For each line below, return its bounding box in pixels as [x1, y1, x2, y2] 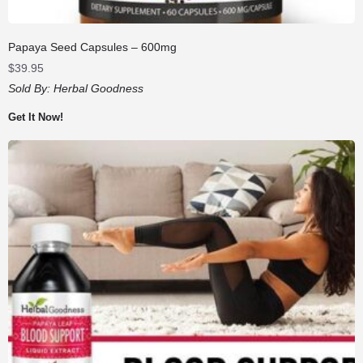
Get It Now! [8, 111, 63, 124]
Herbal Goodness [53, 82, 143, 96]
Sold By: [8, 82, 53, 96]
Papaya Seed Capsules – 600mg [8, 41, 177, 54]
